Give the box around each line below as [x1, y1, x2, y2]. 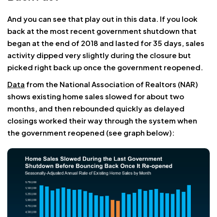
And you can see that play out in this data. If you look [7, 14, 198, 23]
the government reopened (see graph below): [7, 127, 174, 137]
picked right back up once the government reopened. [7, 62, 203, 72]
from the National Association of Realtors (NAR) [25, 79, 198, 89]
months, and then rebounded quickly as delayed [7, 103, 185, 113]
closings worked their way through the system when [7, 115, 197, 125]
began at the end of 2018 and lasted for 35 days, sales [7, 38, 204, 47]
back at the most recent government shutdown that [7, 26, 197, 35]
